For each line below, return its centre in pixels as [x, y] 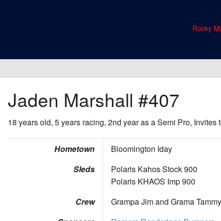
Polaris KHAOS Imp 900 [153, 182]
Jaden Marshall [73, 100]
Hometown [74, 149]
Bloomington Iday [142, 149]
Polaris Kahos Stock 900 [154, 169]
